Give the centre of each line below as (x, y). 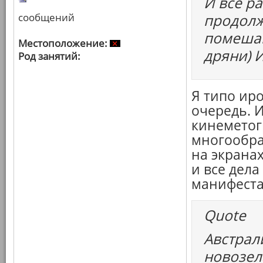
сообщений (46, 17)
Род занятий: (49, 56)
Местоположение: (63, 43)
